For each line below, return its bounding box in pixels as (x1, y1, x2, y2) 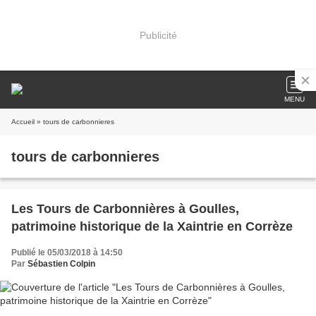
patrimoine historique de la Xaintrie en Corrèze (11, 219, 293, 233)
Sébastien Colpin (28, 259, 95, 269)
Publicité (139, 29, 177, 41)
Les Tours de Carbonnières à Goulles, (11, 202, 239, 216)
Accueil (11, 118, 35, 126)
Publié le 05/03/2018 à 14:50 (11, 248, 123, 257)
